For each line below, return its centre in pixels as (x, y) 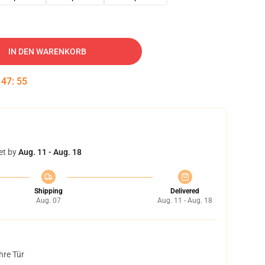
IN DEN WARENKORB (47, 51)
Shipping (48, 191)
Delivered (185, 191)
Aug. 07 (48, 201)
